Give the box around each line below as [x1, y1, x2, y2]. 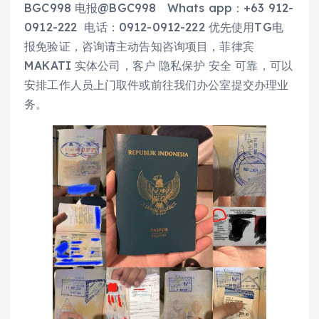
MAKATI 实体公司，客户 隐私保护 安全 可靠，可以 [24, 58, 293, 73]
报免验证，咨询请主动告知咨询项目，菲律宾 [24, 39, 254, 53]
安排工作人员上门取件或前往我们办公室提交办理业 [24, 78, 289, 92]
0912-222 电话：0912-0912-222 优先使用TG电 [24, 20, 283, 34]
